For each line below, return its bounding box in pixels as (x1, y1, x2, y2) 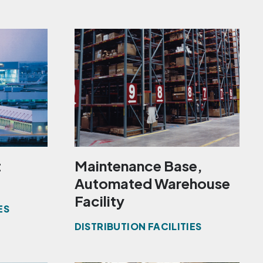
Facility (74, 192, 124, 210)
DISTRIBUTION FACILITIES (74, 220, 202, 233)
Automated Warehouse (74, 174, 230, 193)
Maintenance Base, (74, 157, 203, 175)
